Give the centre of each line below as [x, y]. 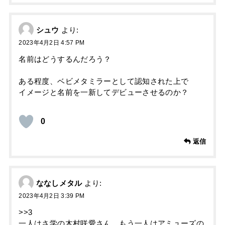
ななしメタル [59, 184]
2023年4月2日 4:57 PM [52, 43]
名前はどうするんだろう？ [65, 59]
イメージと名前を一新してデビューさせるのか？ [104, 93]
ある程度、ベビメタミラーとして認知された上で [104, 82]
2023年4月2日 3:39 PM [52, 196]
